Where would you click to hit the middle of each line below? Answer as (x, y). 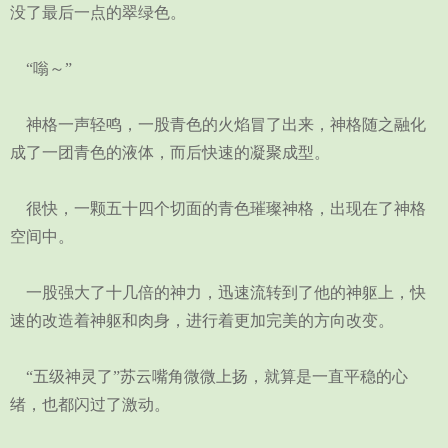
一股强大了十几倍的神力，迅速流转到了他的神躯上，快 (218, 292)
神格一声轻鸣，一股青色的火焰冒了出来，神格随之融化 (218, 124)
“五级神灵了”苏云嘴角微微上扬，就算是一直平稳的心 (209, 376)
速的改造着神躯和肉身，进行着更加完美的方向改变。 (202, 320)
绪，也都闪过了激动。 (90, 404)
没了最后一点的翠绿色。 (98, 12)
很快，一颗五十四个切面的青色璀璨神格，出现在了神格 (218, 208)
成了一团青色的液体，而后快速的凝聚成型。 (170, 152)
